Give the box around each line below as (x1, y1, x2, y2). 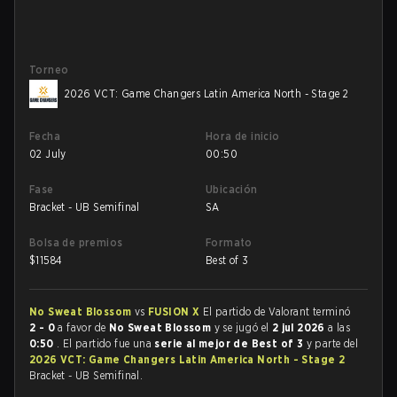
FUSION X (148, 305, 203, 318)
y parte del (306, 337, 359, 350)
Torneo (29, 63, 69, 76)
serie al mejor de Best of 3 (154, 337, 307, 350)
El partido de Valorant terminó (202, 305, 351, 318)
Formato (206, 236, 253, 249)
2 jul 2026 (271, 321, 329, 334)
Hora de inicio (206, 129, 280, 143)
